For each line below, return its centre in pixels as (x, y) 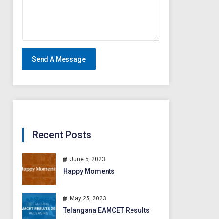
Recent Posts (62, 135)
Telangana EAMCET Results (107, 210)
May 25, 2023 (88, 198)
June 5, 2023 (88, 159)
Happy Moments (89, 171)
